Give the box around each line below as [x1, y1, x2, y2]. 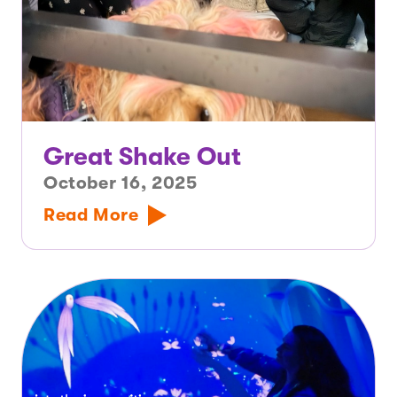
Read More [43, 205, 139, 226]
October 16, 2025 [43, 173, 198, 194]
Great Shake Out [43, 143, 241, 172]
